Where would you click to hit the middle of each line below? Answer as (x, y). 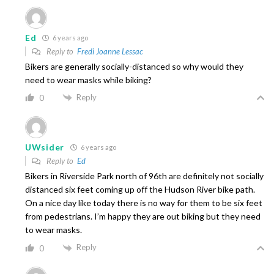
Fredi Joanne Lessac (110, 51)
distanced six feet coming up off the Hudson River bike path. (140, 190)
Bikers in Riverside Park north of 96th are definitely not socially (144, 176)
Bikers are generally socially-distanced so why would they (134, 66)
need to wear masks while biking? (88, 80)
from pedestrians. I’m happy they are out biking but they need (143, 217)
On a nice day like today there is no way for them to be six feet (144, 203)
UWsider (45, 147)
